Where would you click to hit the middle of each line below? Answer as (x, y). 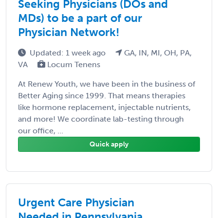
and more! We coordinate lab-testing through (101, 119)
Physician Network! (69, 32)
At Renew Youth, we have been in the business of (107, 84)
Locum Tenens (73, 64)
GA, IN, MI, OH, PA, (157, 53)
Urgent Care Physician (76, 202)
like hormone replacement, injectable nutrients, (104, 107)
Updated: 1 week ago (69, 53)
